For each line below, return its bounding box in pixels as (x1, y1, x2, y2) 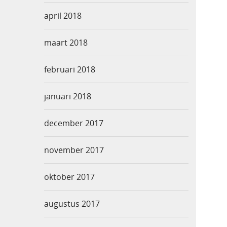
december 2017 (44, 118, 103, 129)
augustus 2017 (44, 198, 100, 210)
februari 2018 (44, 64, 95, 75)
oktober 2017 (44, 171, 95, 183)
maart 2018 (44, 37, 88, 49)
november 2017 (44, 144, 104, 156)
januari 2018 (44, 91, 91, 102)
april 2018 (44, 10, 82, 22)
